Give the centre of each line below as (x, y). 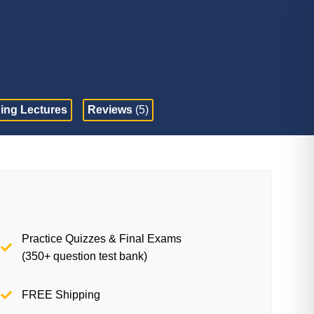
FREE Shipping (61, 295)
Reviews (112, 110)
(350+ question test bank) (85, 256)
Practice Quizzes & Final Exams (102, 239)
